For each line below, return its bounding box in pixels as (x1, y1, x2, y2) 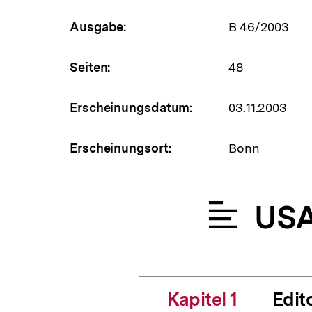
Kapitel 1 (167, 288, 237, 310)
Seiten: (70, 59, 111, 75)
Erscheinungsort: (70, 140, 172, 155)
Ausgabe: (70, 19, 127, 34)
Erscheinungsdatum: (70, 100, 194, 115)
